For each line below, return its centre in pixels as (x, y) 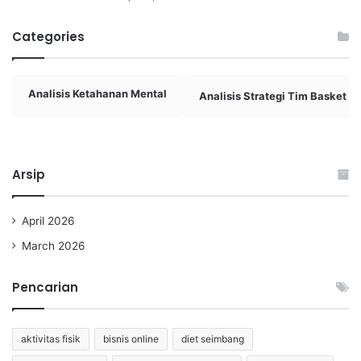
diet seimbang (213, 339)
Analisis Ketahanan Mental (98, 94)
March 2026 (54, 246)
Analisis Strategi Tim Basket (273, 96)
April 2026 (48, 221)
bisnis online (131, 339)
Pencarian (45, 288)
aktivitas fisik (51, 339)
